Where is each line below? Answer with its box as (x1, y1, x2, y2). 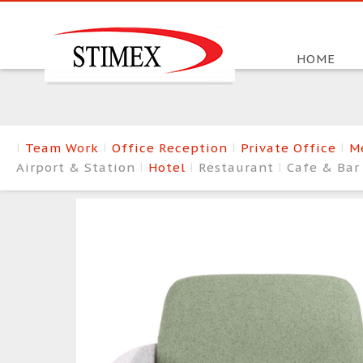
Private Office (241, 139, 340, 156)
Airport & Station (16, 159, 139, 175)
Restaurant (199, 159, 278, 175)
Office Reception (112, 139, 232, 156)
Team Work (25, 139, 103, 156)
